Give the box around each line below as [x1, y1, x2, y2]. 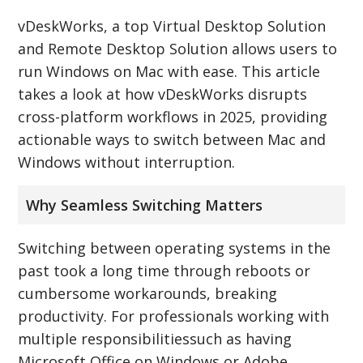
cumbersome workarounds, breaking [18, 283, 278, 303]
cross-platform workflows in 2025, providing [18, 106, 328, 126]
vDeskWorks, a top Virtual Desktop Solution [18, 15, 327, 36]
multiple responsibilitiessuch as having [18, 328, 293, 348]
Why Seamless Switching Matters [26, 194, 263, 215]
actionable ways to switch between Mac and [18, 129, 327, 149]
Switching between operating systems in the [18, 237, 331, 258]
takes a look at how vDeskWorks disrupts [18, 83, 308, 104]
